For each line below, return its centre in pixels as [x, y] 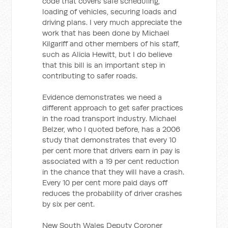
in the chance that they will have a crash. [113, 172]
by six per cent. [69, 204]
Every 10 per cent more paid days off [105, 182]
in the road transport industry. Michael [110, 118]
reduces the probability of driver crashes [112, 193]
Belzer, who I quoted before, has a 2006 [111, 129]
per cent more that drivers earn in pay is [111, 150]
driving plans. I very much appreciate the [112, 22]
